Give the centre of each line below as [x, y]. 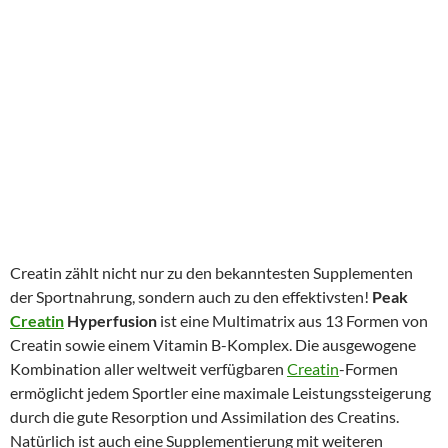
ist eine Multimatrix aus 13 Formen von [292, 320]
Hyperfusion [110, 320]
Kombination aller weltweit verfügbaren [148, 368]
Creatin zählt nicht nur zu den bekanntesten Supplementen [211, 272]
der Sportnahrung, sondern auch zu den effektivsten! [191, 296]
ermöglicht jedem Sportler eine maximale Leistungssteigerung [220, 392]
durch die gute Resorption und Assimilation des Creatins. [204, 416]
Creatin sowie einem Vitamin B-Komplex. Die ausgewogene [213, 344]
